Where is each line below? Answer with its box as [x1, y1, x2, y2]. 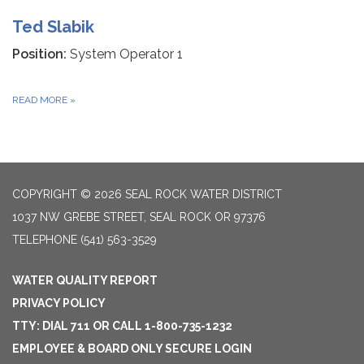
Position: [12, 46, 67, 62]
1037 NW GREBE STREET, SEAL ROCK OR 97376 [12, 210, 266, 223]
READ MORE [12, 94, 70, 106]
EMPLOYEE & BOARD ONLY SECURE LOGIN [12, 342, 252, 355]
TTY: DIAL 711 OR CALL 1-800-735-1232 [12, 319, 232, 332]
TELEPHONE [12, 233, 77, 246]
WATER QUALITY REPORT [12, 274, 158, 287]
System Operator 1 [67, 46, 183, 62]
